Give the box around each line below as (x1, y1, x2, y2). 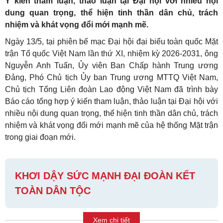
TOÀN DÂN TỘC (15, 185, 91, 197)
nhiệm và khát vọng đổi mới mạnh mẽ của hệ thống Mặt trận (5, 121, 218, 130)
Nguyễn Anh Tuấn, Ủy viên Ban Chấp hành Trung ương (5, 61, 218, 70)
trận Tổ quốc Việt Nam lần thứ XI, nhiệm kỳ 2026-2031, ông (5, 49, 218, 58)
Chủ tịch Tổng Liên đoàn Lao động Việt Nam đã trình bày (5, 85, 218, 94)
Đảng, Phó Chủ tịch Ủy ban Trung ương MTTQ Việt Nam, (5, 73, 218, 82)
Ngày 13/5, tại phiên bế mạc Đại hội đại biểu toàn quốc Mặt (5, 37, 218, 46)
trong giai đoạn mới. (5, 133, 76, 142)
